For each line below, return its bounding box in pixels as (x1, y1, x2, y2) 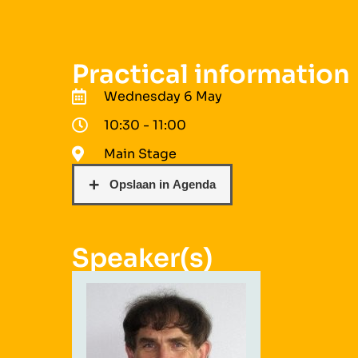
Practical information (72, 58, 350, 90)
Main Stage (104, 145, 177, 162)
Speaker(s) (72, 241, 213, 274)
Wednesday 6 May (104, 87, 222, 105)
